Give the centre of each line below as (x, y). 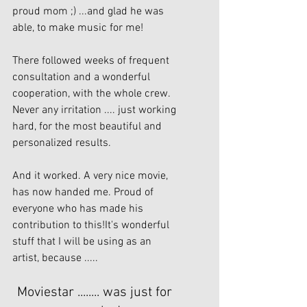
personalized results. (62, 143)
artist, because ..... (55, 258)
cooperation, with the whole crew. (93, 94)
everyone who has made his (79, 209)
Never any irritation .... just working (96, 110)
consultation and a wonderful (83, 77)
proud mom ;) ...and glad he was (89, 12)
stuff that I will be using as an (83, 242)
